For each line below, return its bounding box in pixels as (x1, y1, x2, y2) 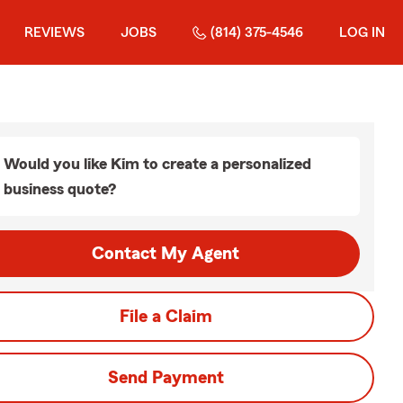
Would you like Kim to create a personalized (4, 156, 311, 172)
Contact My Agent (92, 245, 239, 263)
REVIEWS (24, 25, 85, 40)
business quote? (4, 181, 116, 197)
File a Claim (119, 308, 212, 326)
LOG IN (339, 25, 385, 40)
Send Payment (107, 369, 224, 387)
